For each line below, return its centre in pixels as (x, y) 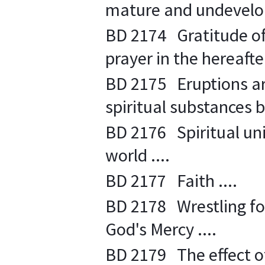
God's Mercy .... (161, 229)
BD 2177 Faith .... (171, 180)
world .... (138, 155)
